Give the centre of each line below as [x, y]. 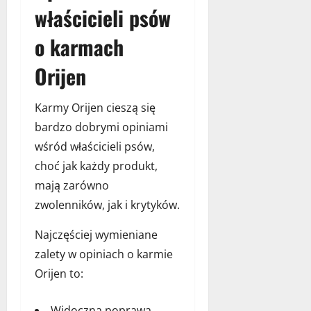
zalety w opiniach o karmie [104, 254]
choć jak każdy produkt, [96, 166]
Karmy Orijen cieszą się [95, 107]
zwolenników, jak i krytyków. [107, 204]
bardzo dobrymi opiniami [101, 127]
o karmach [79, 47]
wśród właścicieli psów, [95, 146]
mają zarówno [72, 185]
